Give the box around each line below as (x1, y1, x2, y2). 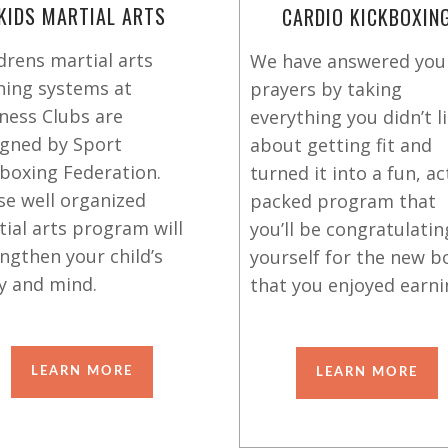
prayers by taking (250, 77, 402, 101)
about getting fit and (250, 133, 432, 157)
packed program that (250, 189, 436, 213)
